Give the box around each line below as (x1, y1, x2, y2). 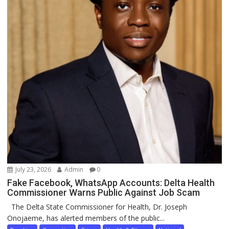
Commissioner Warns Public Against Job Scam (7, 187, 200, 198)
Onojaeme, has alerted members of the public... (7, 213, 165, 223)
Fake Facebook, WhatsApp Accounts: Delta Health (7, 177, 215, 188)
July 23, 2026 (14, 165, 52, 174)
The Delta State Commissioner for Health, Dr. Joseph (7, 201, 188, 212)
